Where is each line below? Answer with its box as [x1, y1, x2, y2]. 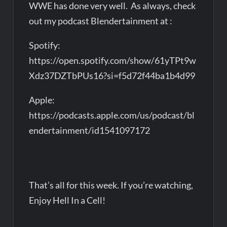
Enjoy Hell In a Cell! [29, 194, 106, 206]
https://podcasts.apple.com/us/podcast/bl [29, 109, 195, 121]
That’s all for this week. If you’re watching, [29, 179, 194, 191]
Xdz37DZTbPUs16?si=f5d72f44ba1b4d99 [29, 69, 197, 81]
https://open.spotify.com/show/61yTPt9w [29, 54, 197, 66]
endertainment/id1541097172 [29, 124, 150, 136]
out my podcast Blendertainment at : [29, 15, 174, 26]
